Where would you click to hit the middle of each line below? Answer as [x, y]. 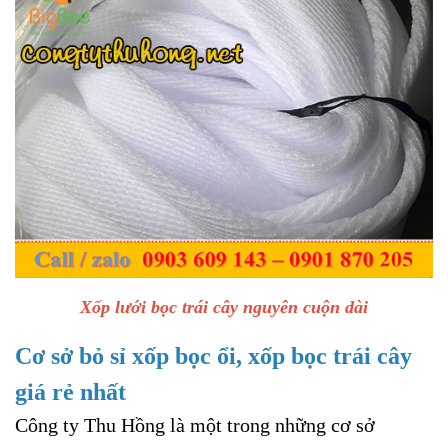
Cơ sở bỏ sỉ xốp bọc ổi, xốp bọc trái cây [213, 355]
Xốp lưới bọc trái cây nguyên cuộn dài [224, 306]
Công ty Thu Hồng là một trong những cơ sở [195, 424]
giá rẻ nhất [70, 391]
